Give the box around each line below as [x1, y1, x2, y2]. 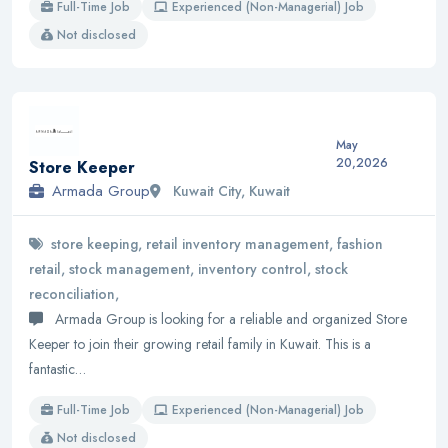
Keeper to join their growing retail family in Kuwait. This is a [29, 333, 371, 354]
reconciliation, [29, 283, 119, 304]
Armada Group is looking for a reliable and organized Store [51, 308, 407, 329]
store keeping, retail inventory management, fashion [51, 233, 383, 254]
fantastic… [29, 358, 86, 379]
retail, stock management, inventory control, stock [29, 258, 348, 279]
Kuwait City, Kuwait [169, 180, 290, 201]
